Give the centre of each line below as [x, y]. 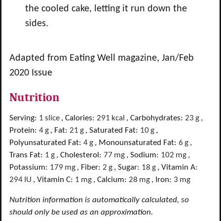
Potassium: [30, 167]
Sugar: [130, 167]
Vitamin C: [56, 180]
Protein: [24, 130]
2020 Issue [31, 73]
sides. [37, 24]
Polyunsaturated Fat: [46, 143]
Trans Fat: [27, 155]
